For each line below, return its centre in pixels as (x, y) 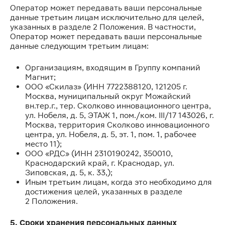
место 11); (43, 144)
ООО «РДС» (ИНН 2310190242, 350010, (99, 153)
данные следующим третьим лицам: (79, 46)
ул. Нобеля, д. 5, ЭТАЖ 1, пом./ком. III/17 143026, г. (120, 115)
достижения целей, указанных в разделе (104, 192)
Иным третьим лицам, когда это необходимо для (119, 182)
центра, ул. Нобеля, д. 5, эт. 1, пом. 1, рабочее (111, 134)
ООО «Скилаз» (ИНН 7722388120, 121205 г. (106, 87)
